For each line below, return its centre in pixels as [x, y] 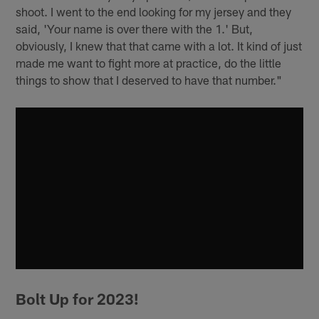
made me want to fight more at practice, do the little [149, 63]
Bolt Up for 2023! [78, 298]
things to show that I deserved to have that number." [149, 80]
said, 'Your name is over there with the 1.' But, [135, 29]
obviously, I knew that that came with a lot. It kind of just [159, 46]
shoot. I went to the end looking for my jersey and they [154, 12]
